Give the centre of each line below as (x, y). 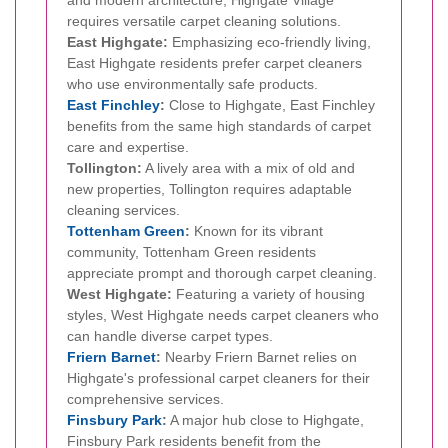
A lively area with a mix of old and (248, 167)
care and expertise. (128, 146)
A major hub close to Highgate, (265, 419)
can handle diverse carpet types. (170, 335)
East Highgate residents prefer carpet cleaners (214, 62)
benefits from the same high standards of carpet (219, 125)
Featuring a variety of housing (268, 293)
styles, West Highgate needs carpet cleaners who (223, 314)
